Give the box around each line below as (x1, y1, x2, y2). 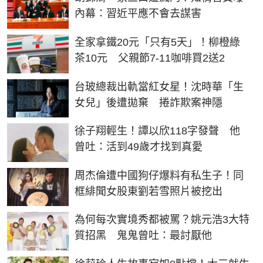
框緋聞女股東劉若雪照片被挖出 (75, 185, 222, 197)
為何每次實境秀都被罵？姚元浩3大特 (75, 214, 249, 226)
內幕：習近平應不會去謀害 (75, 8, 201, 20)
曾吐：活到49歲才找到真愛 (75, 141, 203, 153)
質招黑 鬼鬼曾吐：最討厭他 (75, 230, 212, 242)
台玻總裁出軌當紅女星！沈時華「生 (75, 80, 244, 93)
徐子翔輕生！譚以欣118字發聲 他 (75, 125, 240, 137)
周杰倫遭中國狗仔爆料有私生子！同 (75, 169, 244, 181)
